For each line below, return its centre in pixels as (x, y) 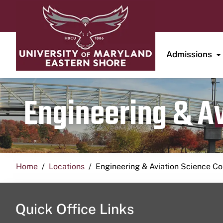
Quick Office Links (75, 209)
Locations (67, 166)
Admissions (189, 54)
